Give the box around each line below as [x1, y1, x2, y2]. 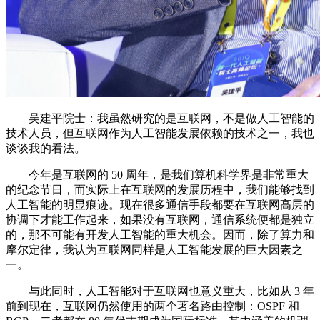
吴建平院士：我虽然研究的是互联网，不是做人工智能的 [6, 111, 314, 124]
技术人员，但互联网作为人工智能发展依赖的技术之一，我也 [6, 126, 314, 139]
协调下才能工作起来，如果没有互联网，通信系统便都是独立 [6, 213, 314, 226]
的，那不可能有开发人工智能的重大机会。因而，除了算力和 [6, 228, 314, 241]
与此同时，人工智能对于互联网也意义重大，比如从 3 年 [6, 284, 314, 297]
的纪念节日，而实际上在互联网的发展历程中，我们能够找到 [6, 183, 314, 196]
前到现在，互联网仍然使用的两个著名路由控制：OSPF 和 [6, 299, 299, 312]
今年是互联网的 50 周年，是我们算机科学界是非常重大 [6, 168, 309, 181]
